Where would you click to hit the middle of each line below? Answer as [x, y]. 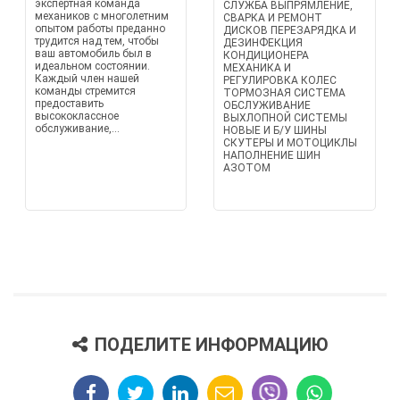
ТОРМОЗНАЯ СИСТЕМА [284, 93]
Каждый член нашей [87, 79]
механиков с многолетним [101, 16]
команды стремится [85, 91]
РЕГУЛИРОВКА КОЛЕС [280, 80]
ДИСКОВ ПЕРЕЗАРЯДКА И [290, 30]
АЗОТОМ [247, 168]
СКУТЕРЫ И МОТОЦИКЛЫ [290, 143]
